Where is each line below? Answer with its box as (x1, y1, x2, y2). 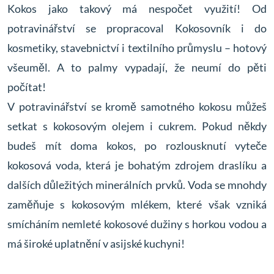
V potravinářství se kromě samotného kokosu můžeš (7, 100, 267, 113)
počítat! (7, 80, 46, 94)
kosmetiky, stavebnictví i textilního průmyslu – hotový (7, 41, 267, 54)
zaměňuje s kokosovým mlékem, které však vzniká (7, 198, 267, 211)
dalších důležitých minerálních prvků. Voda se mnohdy (7, 178, 267, 191)
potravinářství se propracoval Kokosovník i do (7, 21, 267, 35)
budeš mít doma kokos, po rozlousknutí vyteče (7, 139, 267, 152)
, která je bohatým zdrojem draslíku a (79, 158, 267, 172)
